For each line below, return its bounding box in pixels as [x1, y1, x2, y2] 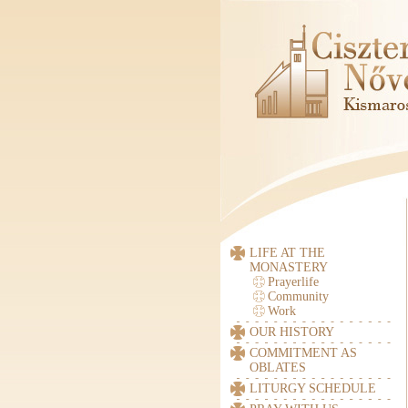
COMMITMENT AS [250, 346, 357, 360]
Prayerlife [268, 275, 319, 289]
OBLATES [250, 361, 306, 374]
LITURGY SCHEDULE [250, 382, 376, 395]
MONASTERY [250, 260, 328, 274]
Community [268, 290, 329, 303]
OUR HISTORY [250, 325, 334, 339]
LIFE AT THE [250, 246, 325, 260]
